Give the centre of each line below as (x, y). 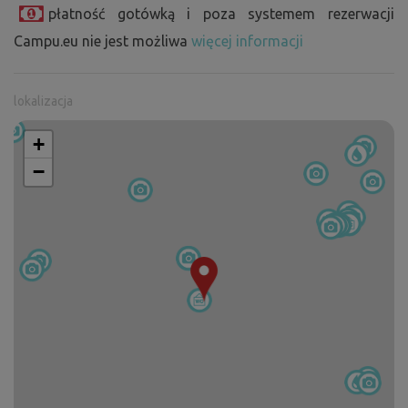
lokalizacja (43, 102)
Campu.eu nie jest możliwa (102, 41)
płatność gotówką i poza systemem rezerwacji (221, 14)
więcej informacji (247, 41)
